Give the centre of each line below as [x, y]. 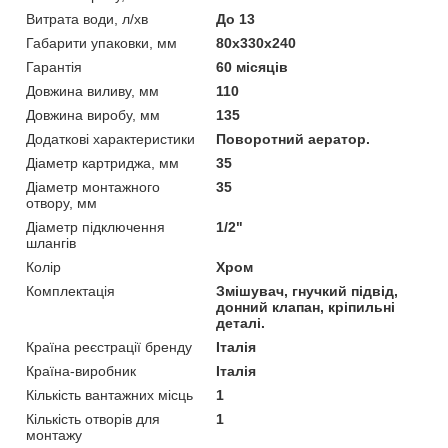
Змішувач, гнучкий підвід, [307, 290]
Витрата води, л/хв [87, 18]
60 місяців [252, 66]
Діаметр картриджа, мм [102, 162]
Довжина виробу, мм [93, 114]
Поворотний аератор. [293, 138]
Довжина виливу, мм [92, 90]
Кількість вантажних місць [109, 394]
